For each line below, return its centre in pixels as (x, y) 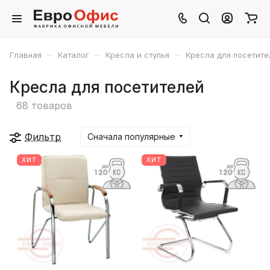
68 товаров (44, 105)
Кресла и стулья (137, 55)
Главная (26, 55)
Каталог (74, 55)
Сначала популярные (131, 136)
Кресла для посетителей (107, 87)
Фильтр (43, 137)
